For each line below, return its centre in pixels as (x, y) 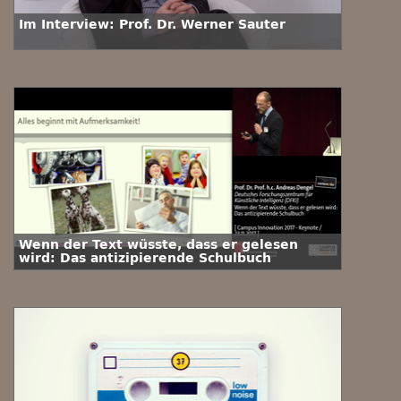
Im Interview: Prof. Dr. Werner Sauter (152, 25)
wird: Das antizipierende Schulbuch (145, 258)
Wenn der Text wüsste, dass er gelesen (158, 245)
